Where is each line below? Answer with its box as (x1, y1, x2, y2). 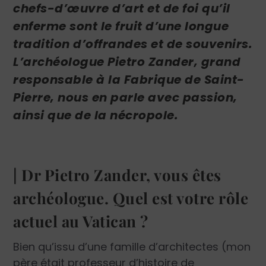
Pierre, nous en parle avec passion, (13, 89, 237, 106)
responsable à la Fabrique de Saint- (13, 71, 245, 88)
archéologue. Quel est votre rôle (13, 188, 249, 209)
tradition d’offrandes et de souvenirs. (13, 36, 253, 53)
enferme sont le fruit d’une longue (13, 18, 229, 35)
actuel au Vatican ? (13, 211, 148, 232)
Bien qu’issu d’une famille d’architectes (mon (13, 239, 251, 255)
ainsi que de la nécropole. (13, 107, 179, 124)
